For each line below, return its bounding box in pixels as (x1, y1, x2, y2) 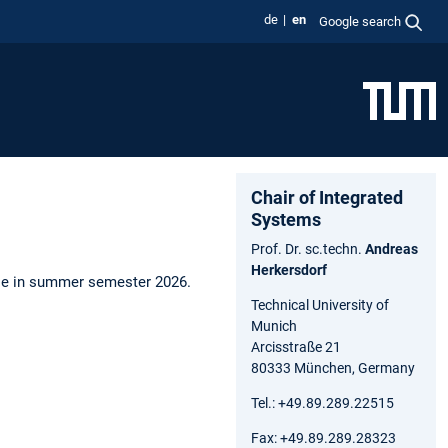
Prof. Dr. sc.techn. (251, 240, 365, 257)
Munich (251, 317, 297, 334)
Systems (251, 208, 321, 230)
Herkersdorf (251, 261, 327, 278)
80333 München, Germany (251, 359, 415, 376)
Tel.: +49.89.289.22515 (251, 394, 394, 411)
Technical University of (251, 296, 389, 313)
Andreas (365, 240, 418, 257)
